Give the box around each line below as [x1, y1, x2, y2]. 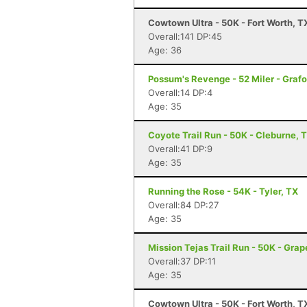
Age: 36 [148, 45, 182, 56]
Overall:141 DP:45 [148, 31, 222, 42]
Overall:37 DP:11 [148, 256, 216, 267]
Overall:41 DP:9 [148, 143, 212, 154]
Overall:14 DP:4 [148, 87, 212, 98]
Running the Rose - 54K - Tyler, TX [148, 186, 298, 197]
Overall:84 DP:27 [148, 199, 219, 210]
